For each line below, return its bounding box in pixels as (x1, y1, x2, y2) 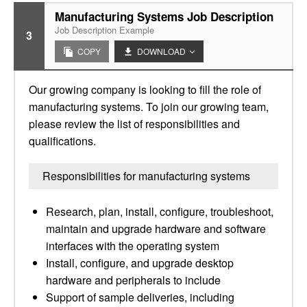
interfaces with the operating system (46, 238, 219, 254)
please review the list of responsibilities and (29, 116, 240, 132)
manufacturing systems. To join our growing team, (29, 99, 269, 114)
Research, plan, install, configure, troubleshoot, (46, 204, 273, 219)
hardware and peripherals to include (46, 272, 221, 288)
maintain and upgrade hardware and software (46, 221, 266, 236)
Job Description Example (55, 23, 154, 36)
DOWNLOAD (137, 45, 186, 57)
